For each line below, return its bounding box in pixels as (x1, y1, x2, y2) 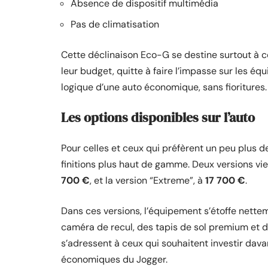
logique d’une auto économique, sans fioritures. (61, 81, 267, 93)
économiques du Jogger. (61, 253, 167, 266)
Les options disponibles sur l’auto (61, 108, 255, 126)
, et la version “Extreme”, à (90, 174, 203, 187)
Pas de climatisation (71, 18, 159, 31)
